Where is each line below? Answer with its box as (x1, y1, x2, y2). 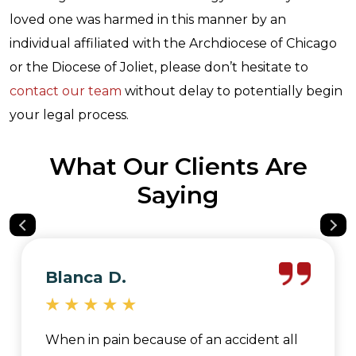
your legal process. (10, 107, 129, 122)
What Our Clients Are (48, 152, 308, 181)
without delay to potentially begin (122, 83, 342, 99)
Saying (137, 180, 219, 210)
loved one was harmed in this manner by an (10, 12, 286, 27)
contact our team (10, 83, 122, 99)
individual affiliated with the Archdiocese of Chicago (10, 36, 337, 51)
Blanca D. (45, 268, 126, 287)
